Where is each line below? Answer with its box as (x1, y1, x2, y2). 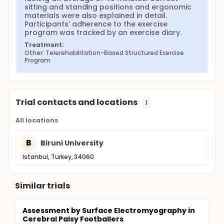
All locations (15, 116, 58, 124)
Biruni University (40, 137, 103, 148)
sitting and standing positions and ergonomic (24, 2, 191, 12)
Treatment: (24, 40, 64, 49)
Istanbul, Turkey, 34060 (22, 152, 94, 161)
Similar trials (15, 180, 70, 191)
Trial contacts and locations (15, 96, 138, 108)
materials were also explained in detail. (24, 10, 167, 20)
